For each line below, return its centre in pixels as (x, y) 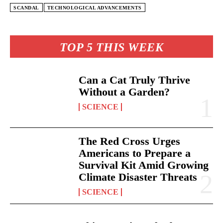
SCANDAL (26, 7)
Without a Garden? (124, 92)
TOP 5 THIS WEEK (111, 47)
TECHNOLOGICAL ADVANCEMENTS (94, 7)
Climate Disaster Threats (138, 177)
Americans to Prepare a (135, 153)
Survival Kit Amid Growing (144, 165)
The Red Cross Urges (130, 141)
